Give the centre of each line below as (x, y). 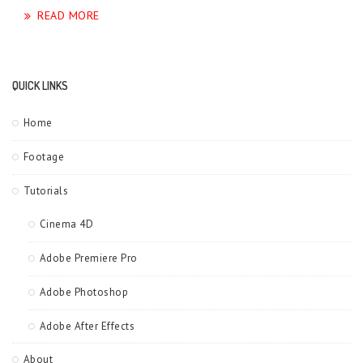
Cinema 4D (66, 224)
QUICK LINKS (40, 85)
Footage (43, 156)
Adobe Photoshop (83, 292)
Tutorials (45, 190)
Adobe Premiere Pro (88, 258)
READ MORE (68, 15)
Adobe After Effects (87, 326)
